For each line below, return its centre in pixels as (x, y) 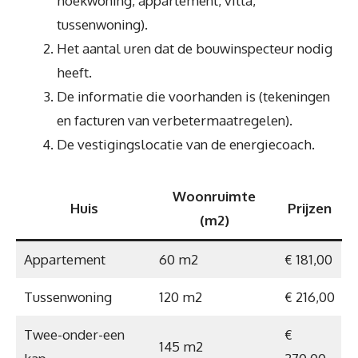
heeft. (74, 72)
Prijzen (309, 208)
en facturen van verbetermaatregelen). (175, 120)
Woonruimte (214, 196)
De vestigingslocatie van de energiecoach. (186, 144)
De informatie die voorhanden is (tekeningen (193, 96)
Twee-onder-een (74, 334)
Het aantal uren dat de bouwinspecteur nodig (195, 48)
